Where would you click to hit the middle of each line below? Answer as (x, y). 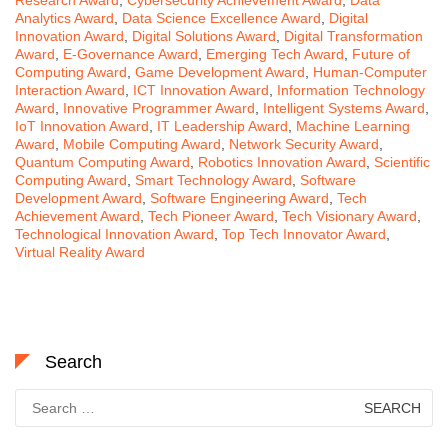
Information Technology (351, 89)
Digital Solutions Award (204, 35)
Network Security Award (304, 143)
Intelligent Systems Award (344, 107)
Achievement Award (77, 215)
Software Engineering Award (239, 197)
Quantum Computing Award (102, 161)
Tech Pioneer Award (211, 215)
